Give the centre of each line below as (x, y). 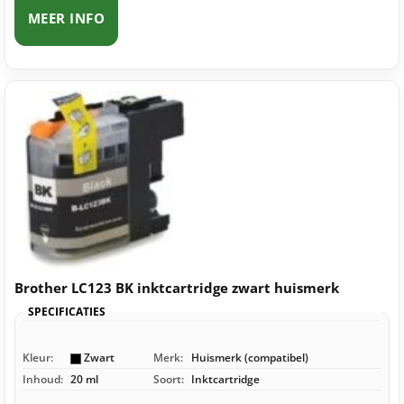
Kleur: (38, 358)
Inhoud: (43, 380)
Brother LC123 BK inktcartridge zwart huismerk (177, 288)
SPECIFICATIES (67, 312)
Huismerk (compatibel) (250, 358)
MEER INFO (67, 18)
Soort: (169, 380)
